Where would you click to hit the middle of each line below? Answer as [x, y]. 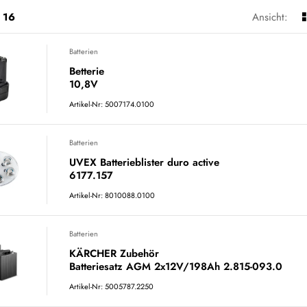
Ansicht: [270, 17]
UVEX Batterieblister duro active [144, 162]
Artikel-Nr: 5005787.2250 [111, 286]
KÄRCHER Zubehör [114, 254]
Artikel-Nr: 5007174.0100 [112, 104]
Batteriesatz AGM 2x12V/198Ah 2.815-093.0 [176, 267]
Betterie [87, 71]
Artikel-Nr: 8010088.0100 [112, 195]
